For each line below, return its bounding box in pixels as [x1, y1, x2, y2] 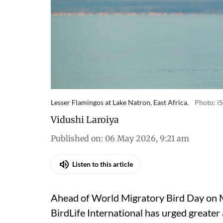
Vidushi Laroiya [51, 113, 119, 125]
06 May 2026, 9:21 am [105, 133, 189, 143]
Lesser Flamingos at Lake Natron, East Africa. [51, 98, 189, 107]
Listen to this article [72, 160, 133, 169]
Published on [51, 133, 101, 143]
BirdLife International [51, 206, 143, 219]
